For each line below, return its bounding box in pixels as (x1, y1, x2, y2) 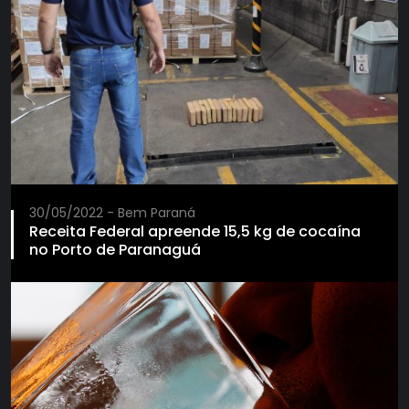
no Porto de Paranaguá (29, 238, 201, 260)
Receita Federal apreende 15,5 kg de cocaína (29, 220, 361, 242)
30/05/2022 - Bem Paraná (29, 203, 195, 222)
